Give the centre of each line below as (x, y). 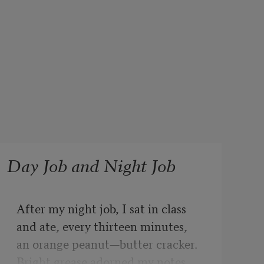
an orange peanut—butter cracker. (107, 243)
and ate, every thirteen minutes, (102, 225)
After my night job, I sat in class (101, 208)
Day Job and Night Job (91, 164)
